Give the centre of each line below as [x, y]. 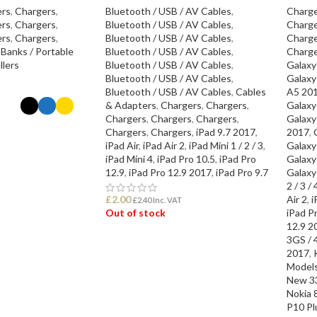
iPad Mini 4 [129, 159]
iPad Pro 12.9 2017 [170, 173]
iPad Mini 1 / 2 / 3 [226, 146]
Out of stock [135, 213]
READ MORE [141, 249]
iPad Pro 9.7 [242, 173]
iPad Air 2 [163, 146]
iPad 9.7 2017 [225, 132]
